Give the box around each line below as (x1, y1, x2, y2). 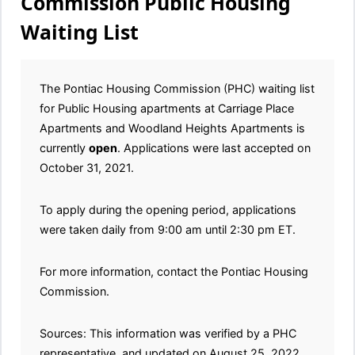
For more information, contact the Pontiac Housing (40, 265, 308, 279)
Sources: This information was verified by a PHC (40, 326, 296, 341)
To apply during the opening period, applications (40, 203, 296, 217)
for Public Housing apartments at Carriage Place (40, 101, 294, 116)
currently (40, 141, 89, 155)
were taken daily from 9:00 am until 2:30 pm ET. (40, 223, 296, 237)
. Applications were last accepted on (117, 141, 311, 155)
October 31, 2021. (40, 161, 134, 175)
